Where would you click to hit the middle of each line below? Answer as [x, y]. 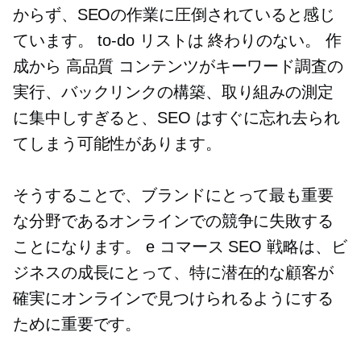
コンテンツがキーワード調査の [228, 66]
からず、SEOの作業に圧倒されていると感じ [174, 15]
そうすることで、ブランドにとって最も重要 [173, 195]
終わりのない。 [264, 40]
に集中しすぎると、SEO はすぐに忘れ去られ [176, 118]
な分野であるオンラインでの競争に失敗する [173, 221]
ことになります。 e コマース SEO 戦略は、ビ [180, 247]
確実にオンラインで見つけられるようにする [173, 298]
